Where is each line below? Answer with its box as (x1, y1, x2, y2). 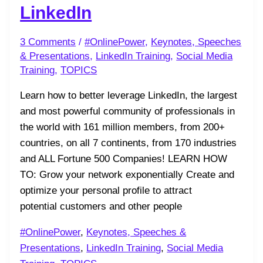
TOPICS (60, 64, 97, 76)
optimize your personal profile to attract (20, 184, 193, 196)
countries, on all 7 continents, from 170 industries (20, 137, 237, 149)
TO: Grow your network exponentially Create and (20, 168, 235, 180)
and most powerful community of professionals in (20, 105, 235, 117)
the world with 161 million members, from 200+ (20, 121, 225, 133)
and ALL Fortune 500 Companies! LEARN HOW (20, 153, 228, 164)
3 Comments (20, 36, 76, 48)
